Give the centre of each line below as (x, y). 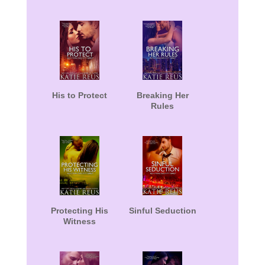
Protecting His (80, 211)
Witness (80, 222)
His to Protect (80, 96)
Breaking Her (162, 96)
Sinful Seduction (162, 211)
